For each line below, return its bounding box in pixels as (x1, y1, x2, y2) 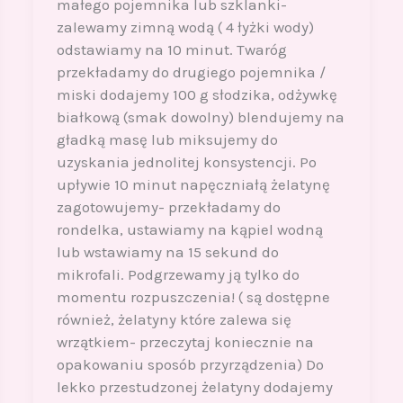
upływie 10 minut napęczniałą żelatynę (56, 175, 330, 194)
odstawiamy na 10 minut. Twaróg (56, 40, 287, 59)
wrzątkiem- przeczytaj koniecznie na (56, 333, 314, 352)
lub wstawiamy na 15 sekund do (56, 243, 279, 262)
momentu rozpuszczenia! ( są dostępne (56, 288, 330, 307)
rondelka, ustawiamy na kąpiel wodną (56, 220, 323, 239)
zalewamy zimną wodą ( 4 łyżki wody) (56, 18, 314, 37)
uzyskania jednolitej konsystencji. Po (56, 153, 317, 172)
